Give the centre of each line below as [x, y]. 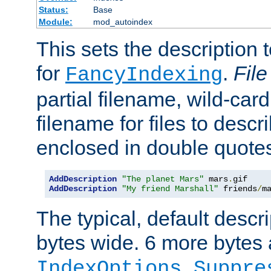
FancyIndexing [144, 75]
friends [238, 189]
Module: [55, 22]
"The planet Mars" [163, 179]
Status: [53, 10]
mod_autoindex [122, 22]
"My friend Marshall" [170, 189]
